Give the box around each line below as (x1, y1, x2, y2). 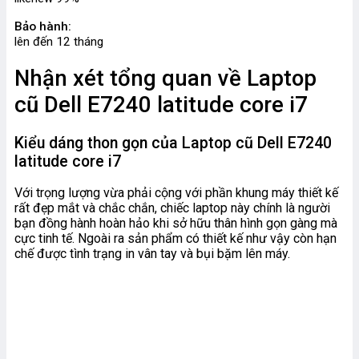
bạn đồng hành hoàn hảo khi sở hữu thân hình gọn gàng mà (14, 216, 337, 232)
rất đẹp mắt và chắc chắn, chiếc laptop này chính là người (14, 200, 330, 216)
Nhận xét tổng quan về (14, 64, 247, 91)
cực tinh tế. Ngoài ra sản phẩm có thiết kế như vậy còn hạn (14, 231, 337, 247)
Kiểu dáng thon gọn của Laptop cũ (14, 133, 257, 152)
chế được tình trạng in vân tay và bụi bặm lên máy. (14, 246, 290, 262)
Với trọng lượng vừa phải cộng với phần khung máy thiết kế (14, 185, 338, 201)
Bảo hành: (14, 18, 345, 34)
